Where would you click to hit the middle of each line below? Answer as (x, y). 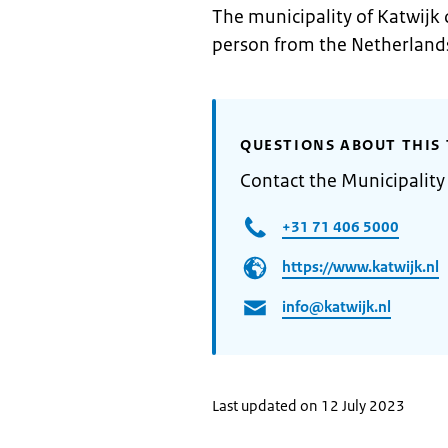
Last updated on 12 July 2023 (308, 405)
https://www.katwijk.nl (360, 266)
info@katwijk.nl (336, 306)
